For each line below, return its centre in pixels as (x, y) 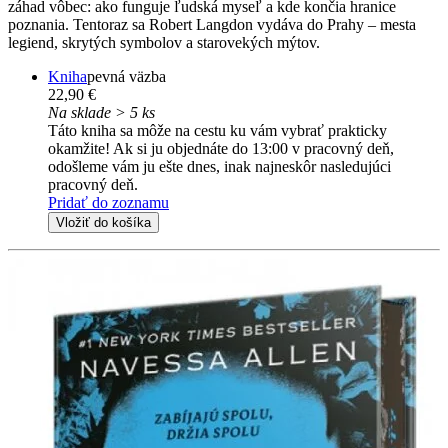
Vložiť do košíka (103, 222)
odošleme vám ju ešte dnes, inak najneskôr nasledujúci (219, 166)
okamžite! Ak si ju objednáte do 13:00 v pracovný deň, (221, 148)
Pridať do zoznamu (108, 202)
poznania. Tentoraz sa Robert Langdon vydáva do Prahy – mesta (212, 24)
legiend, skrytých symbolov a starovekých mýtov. (164, 42)
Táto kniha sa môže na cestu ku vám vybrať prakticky (217, 130)
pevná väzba (126, 76)
